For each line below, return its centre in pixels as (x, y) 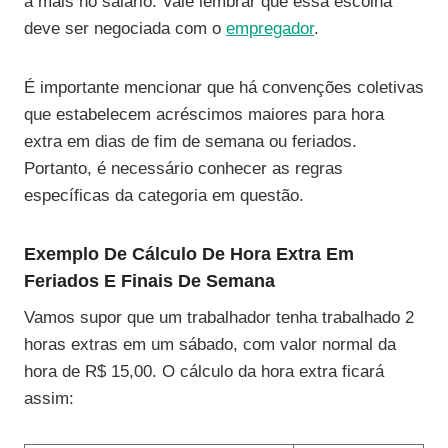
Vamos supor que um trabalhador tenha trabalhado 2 (219, 317)
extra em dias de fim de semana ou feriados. (190, 141)
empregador (270, 28)
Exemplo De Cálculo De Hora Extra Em (189, 253)
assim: (49, 398)
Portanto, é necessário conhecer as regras (183, 168)
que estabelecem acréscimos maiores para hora (204, 114)
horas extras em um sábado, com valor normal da (210, 344)
